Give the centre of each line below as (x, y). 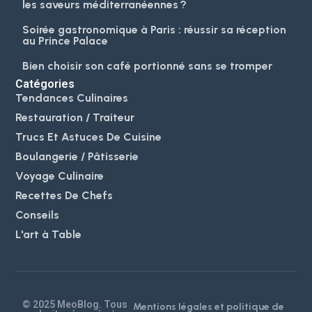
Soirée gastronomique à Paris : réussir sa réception (155, 29)
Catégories (45, 84)
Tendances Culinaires (72, 97)
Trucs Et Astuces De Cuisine (89, 136)
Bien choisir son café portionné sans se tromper (148, 65)
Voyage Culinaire (60, 175)
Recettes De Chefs (64, 195)
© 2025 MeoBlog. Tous (75, 305)
